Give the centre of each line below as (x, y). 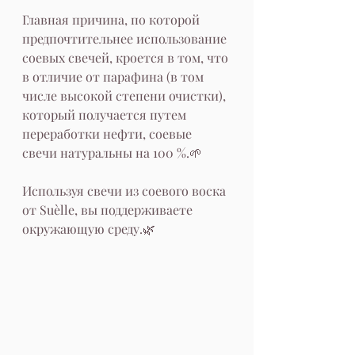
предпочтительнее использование (126, 38)
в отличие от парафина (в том (115, 76)
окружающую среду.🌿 (89, 229)
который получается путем (106, 115)
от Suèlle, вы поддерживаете (109, 210)
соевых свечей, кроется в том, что (127, 57)
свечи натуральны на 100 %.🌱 (112, 153)
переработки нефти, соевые (109, 134)
